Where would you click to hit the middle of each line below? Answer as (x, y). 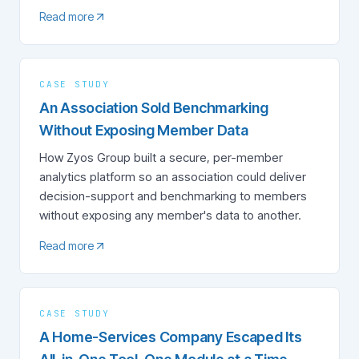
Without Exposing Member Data (144, 130)
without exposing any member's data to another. (170, 215)
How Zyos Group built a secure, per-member (161, 157)
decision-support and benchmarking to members (173, 196)
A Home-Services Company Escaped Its (171, 337)
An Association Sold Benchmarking (154, 108)
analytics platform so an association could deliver (173, 177)
